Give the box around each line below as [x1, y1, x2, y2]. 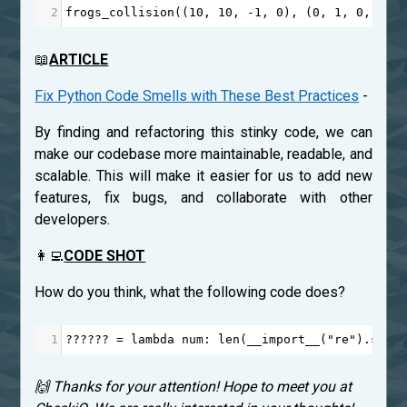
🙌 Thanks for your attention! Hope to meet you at [35, 378, 352, 396]
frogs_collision [65, 5, 175, 20]
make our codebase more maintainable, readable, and [35, 145, 372, 164]
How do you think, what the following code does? [35, 283, 346, 302]
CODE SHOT [64, 247, 146, 265]
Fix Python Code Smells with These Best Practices [35, 87, 360, 105]
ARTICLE [49, 51, 109, 69]
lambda [131, 333, 175, 347]
